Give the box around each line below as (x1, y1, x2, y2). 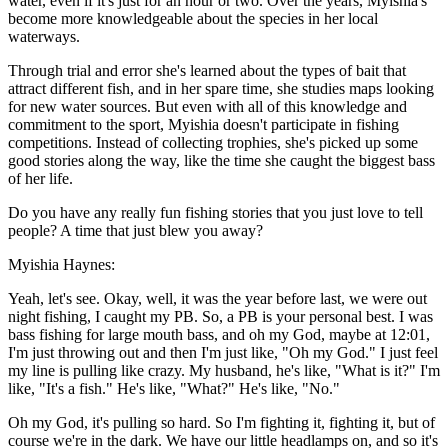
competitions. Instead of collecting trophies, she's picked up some (8, 134, 418, 152)
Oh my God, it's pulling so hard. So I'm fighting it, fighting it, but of (8, 414, 435, 432)
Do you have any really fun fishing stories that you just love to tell (8, 204, 423, 222)
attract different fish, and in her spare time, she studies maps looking (8, 80, 434, 98)
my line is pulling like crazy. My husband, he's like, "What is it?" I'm (8, 362, 440, 380)
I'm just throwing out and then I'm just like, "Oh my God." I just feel (8, 344, 438, 362)
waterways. (8, 28, 80, 46)
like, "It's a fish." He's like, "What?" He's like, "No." (8, 380, 340, 398)
